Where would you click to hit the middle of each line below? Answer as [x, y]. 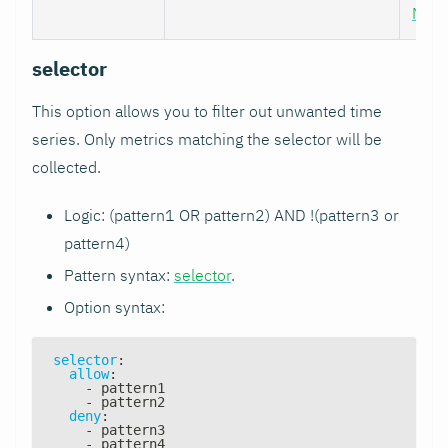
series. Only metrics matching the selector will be [207, 138]
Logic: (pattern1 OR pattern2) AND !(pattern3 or [231, 214]
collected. [66, 166]
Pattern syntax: [119, 274]
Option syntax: [114, 306]
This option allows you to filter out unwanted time [207, 110]
